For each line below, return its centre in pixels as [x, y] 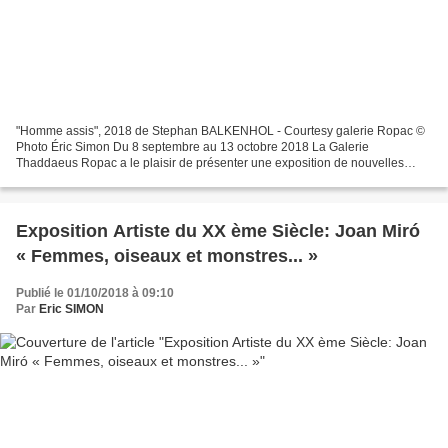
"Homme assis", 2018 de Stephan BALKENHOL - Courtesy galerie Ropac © [220, 130]
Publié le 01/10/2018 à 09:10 [95, 292]
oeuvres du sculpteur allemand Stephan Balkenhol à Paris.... [180, 178]
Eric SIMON [71, 308]
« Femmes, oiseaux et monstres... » [167, 255]
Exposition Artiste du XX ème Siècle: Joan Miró [218, 230]
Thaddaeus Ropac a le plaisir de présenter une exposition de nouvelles [210, 162]
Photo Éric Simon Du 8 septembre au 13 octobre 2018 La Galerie [192, 146]
